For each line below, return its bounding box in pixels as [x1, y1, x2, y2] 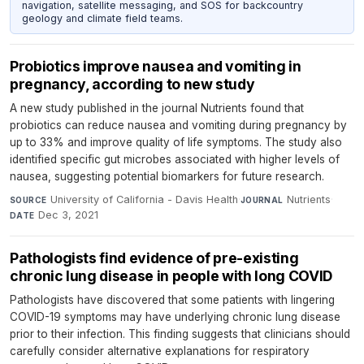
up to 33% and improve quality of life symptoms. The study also [10, 135, 342, 149]
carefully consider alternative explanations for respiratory [10, 344, 310, 357]
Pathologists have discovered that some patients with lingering [10, 292, 335, 306]
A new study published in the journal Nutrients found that [10, 101, 304, 115]
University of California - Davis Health [50, 193, 238, 206]
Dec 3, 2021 [38, 208, 99, 221]
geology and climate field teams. [21, 12, 183, 24]
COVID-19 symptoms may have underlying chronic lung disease [10, 310, 340, 323]
